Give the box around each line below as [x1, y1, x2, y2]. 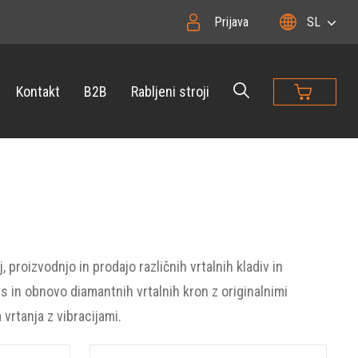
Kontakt [16, 82, 60, 100]
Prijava [213, 14, 249, 30]
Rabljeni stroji [131, 82, 209, 100]
